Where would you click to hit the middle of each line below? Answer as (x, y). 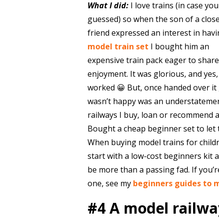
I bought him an (179, 46)
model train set (118, 46)
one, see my (110, 183)
